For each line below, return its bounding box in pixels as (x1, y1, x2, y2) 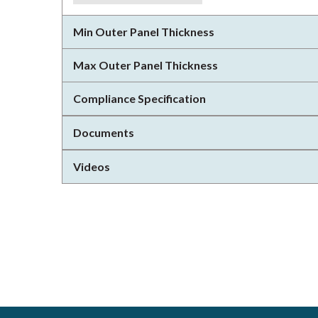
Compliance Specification (73, 92, 206, 105)
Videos (73, 160, 110, 173)
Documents (73, 126, 134, 139)
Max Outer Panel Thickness (73, 58, 218, 72)
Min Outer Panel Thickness (73, 25, 214, 38)
